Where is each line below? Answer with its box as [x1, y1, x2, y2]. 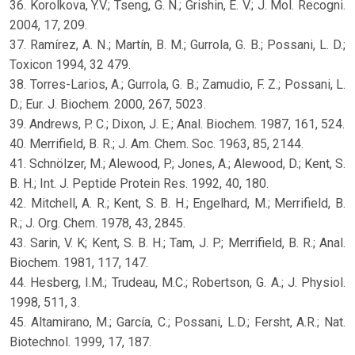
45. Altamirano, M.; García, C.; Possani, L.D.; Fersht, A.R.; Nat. [10, 314, 345, 330]
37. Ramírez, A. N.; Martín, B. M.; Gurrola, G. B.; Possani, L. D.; [10, 36, 345, 52]
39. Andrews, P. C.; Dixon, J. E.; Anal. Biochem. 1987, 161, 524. [10, 116, 345, 132]
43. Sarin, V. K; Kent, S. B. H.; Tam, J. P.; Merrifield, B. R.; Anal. [10, 235, 345, 250]
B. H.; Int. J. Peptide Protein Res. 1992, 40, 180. [10, 175, 269, 191]
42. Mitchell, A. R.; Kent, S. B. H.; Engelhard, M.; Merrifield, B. [10, 195, 345, 211]
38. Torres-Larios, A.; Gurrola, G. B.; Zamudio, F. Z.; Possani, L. [10, 76, 345, 92]
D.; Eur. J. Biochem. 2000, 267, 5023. [10, 96, 206, 112]
